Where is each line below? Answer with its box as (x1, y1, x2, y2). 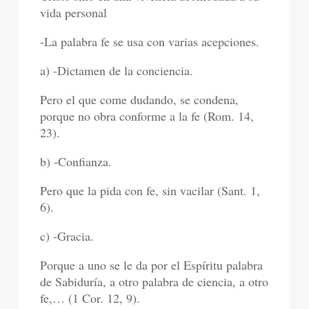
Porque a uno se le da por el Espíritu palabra (40, 257, 263, 274)
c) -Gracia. (40, 228, 94, 245)
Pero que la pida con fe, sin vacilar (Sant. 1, (40, 182, 261, 199)
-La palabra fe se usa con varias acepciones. (40, 33, 260, 50)
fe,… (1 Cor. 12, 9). (40, 290, 141, 307)
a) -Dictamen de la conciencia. (40, 62, 194, 79)
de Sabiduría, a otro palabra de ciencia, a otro (40, 273, 269, 290)
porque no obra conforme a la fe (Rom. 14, (40, 108, 255, 125)
